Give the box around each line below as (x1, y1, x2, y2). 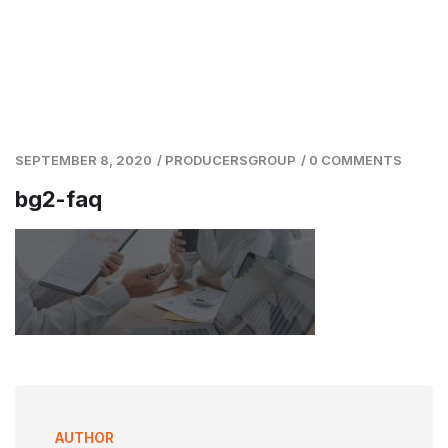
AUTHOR (55, 429, 114, 446)
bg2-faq (15, 186, 102, 212)
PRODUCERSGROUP (165, 152, 296, 168)
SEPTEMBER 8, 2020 (15, 152, 152, 168)
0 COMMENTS (309, 152, 402, 168)
